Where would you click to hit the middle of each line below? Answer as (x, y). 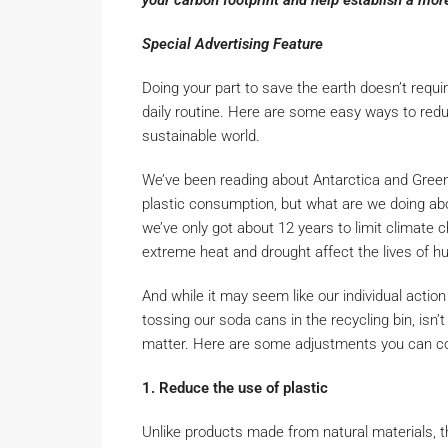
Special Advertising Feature (232, 44)
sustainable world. (201, 136)
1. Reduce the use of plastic (237, 388)
